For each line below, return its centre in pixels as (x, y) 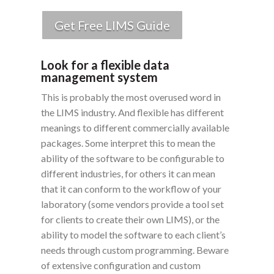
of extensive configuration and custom (121, 265)
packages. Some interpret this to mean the (128, 143)
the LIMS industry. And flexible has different (133, 113)
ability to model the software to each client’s (134, 235)
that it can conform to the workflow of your (131, 189)
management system (100, 77)
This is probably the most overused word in (131, 97)
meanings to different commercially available (135, 128)
